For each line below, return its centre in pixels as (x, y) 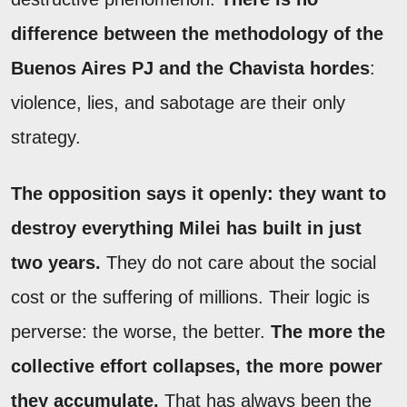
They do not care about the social (238, 262)
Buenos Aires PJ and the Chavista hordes (190, 68)
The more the (328, 331)
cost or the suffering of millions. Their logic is (190, 297)
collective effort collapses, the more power (197, 366)
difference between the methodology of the (197, 33)
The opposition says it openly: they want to (199, 193)
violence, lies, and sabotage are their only (178, 102)
